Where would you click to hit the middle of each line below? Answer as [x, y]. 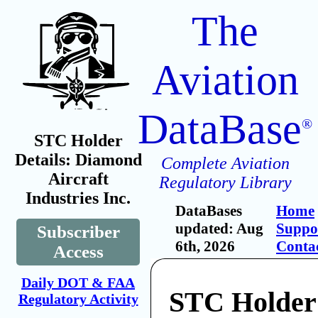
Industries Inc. [78, 198]
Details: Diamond [78, 160]
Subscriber [78, 232]
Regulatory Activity [78, 299]
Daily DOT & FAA [78, 283]
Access [78, 252]
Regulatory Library [225, 182]
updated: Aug [219, 229]
